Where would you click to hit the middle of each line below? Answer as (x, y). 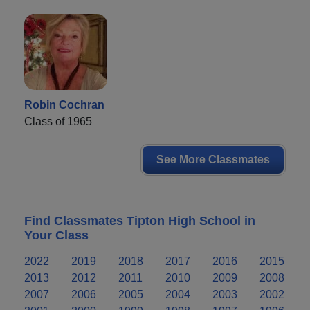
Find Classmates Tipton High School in (140, 220)
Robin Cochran (64, 104)
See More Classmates (213, 159)
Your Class (56, 235)
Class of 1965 (58, 121)
